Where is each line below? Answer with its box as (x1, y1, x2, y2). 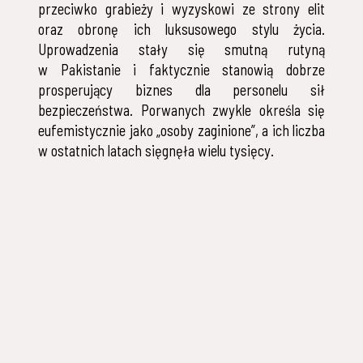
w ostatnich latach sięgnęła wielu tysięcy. (38, 142, 275, 160)
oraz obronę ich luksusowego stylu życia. (38, 20, 325, 39)
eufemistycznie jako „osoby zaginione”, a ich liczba (38, 122, 325, 140)
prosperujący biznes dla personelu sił (38, 81, 325, 100)
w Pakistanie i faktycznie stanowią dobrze (38, 61, 325, 79)
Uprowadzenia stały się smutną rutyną (38, 41, 325, 59)
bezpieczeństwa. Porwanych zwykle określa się (38, 101, 325, 120)
